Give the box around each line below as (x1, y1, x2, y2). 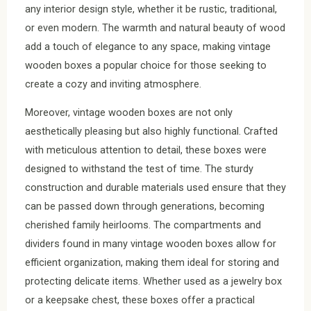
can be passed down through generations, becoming (25, 200, 264, 213)
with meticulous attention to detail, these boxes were (25, 144, 267, 157)
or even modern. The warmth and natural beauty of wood (25, 21, 285, 34)
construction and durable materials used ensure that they (25, 181, 286, 194)
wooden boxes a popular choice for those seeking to (25, 58, 267, 72)
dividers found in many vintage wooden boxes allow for (25, 237, 276, 251)
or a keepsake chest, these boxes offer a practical (25, 294, 255, 307)
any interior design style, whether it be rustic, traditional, (25, 2, 277, 15)
